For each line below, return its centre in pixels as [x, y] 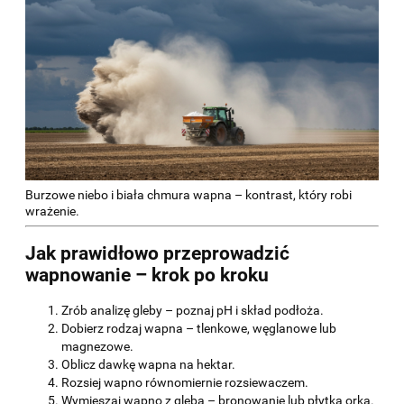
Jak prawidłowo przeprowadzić [157, 253]
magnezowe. [97, 347]
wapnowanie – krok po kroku [147, 275]
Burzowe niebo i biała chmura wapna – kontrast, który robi [188, 194]
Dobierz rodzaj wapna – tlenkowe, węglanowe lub [199, 329]
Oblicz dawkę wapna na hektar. [148, 365]
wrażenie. [52, 211]
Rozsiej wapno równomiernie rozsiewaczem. [185, 383]
